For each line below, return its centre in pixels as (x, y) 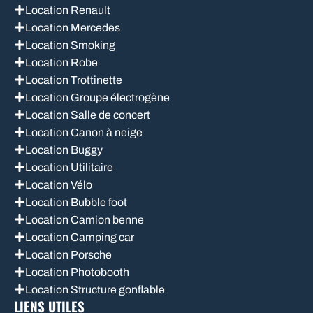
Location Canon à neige (84, 132)
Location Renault (68, 10)
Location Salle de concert (88, 115)
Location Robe (61, 62)
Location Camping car (80, 237)
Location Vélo (59, 184)
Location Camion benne (85, 219)
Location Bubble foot (76, 202)
